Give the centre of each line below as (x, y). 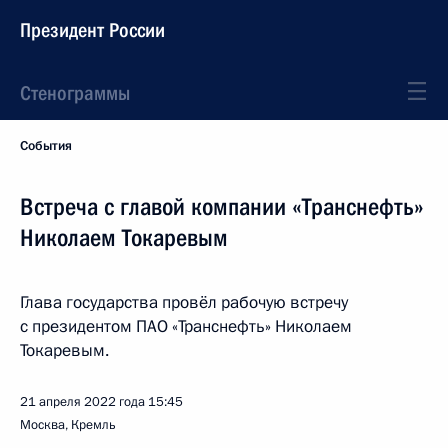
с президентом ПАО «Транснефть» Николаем (186, 326)
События (46, 146)
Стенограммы (75, 93)
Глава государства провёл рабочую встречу (184, 302)
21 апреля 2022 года (82, 402)
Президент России (92, 30)
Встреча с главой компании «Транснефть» (222, 207)
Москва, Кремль (68, 425)
